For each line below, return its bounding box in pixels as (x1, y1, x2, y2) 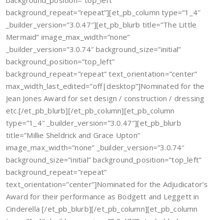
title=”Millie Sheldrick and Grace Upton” (6, 130, 140, 140)
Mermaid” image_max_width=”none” (6, 32, 130, 42)
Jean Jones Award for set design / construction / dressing (6, 93, 205, 103)
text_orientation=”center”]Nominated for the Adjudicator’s (6, 179, 208, 189)
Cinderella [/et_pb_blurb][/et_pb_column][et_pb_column (6, 204, 198, 214)
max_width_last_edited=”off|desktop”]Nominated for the (6, 81, 205, 91)
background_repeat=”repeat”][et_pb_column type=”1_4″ (6, 7, 201, 17)
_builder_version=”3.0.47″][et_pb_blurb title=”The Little (6, 20, 197, 29)
